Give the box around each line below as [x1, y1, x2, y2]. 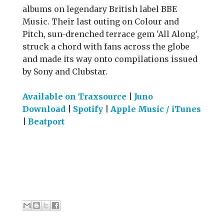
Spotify [73, 104, 103, 114]
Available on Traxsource [22, 91, 126, 102]
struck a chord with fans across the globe [22, 41, 189, 52]
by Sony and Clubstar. [22, 66, 107, 77]
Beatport [28, 116, 64, 127]
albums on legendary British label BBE [22, 4, 177, 14]
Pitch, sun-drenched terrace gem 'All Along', [22, 29, 199, 39]
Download [22, 104, 65, 114]
